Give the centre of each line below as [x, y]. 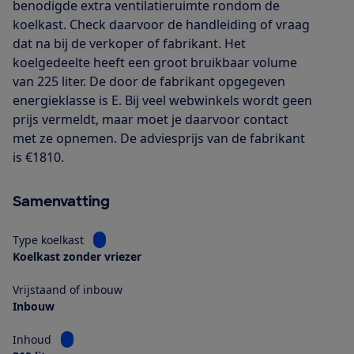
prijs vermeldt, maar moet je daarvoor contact [151, 119]
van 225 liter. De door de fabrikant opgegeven [149, 81]
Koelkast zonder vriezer [77, 256]
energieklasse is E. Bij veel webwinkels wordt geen [162, 100]
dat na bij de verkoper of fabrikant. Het [129, 43]
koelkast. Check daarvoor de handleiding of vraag [161, 24]
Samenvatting [61, 201]
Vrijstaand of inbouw [68, 289]
